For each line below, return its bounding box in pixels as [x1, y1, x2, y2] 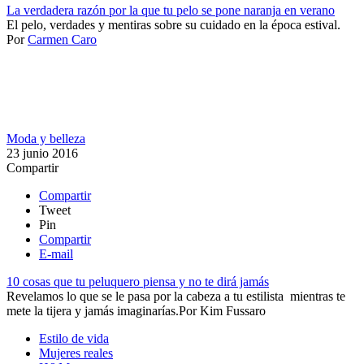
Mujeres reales [39, 345, 113, 360]
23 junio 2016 [6, 145, 78, 160]
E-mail [39, 246, 73, 261]
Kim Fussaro [200, 303, 266, 318]
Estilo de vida [39, 331, 109, 345]
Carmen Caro [28, 32, 97, 46]
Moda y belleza [6, 131, 85, 145]
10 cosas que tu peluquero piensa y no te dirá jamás [6, 274, 269, 288]
